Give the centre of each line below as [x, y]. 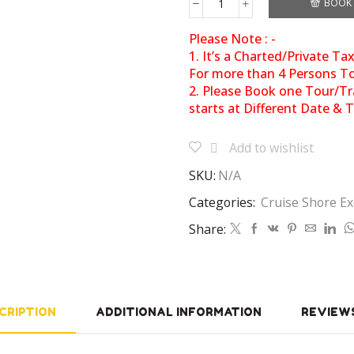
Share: [207, 229]
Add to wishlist [271, 147]
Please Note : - [232, 38]
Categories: [224, 202]
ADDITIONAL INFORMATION [179, 311]
